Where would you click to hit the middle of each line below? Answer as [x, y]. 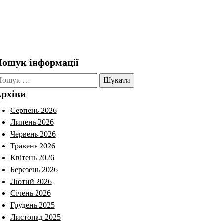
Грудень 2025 [32, 205]
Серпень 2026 [33, 110]
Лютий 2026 [31, 181]
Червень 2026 [33, 134]
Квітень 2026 [32, 157]
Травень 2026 [33, 146]
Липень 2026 [32, 122]
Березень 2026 [34, 169]
